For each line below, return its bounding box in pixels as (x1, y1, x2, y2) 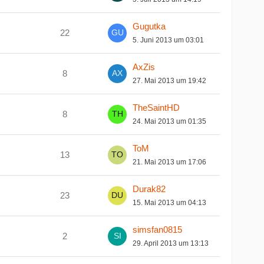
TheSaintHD (133, 102, 180, 113)
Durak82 (133, 183, 166, 194)
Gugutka (133, 21, 166, 31)
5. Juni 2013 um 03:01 (133, 35, 204, 44)
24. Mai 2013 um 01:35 (133, 117, 207, 126)
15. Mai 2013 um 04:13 (133, 198, 207, 207)
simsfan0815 (133, 224, 183, 235)
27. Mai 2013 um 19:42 (133, 76, 207, 85)
